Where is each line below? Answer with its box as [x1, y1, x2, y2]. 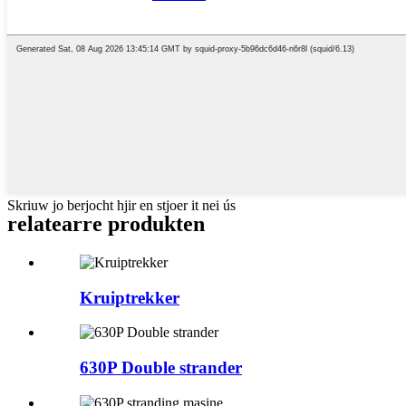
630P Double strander [80, 358, 242, 378]
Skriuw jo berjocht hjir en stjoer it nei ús [7, 198, 236, 214]
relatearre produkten [7, 211, 205, 236]
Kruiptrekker [80, 287, 179, 307]
